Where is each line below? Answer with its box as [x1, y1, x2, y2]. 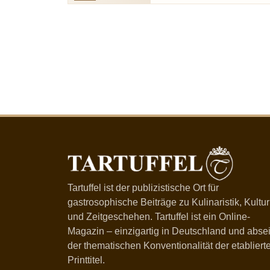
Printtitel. [67, 255, 105, 266]
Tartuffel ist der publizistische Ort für [67, 183, 219, 193]
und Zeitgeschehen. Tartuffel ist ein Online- [67, 212, 250, 222]
